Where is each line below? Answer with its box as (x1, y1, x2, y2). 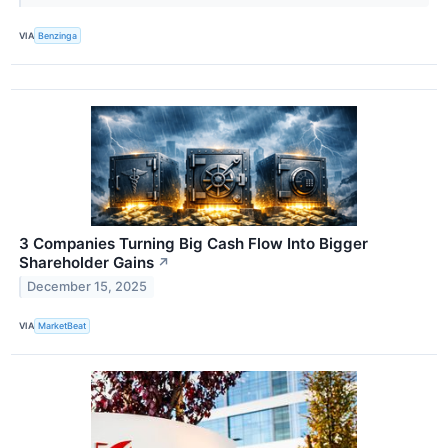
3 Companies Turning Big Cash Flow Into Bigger (19, 233, 368, 253)
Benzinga (38, 29, 78, 41)
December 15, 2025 (27, 279, 148, 295)
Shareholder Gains (19, 252, 154, 272)
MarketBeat (38, 320, 87, 332)
